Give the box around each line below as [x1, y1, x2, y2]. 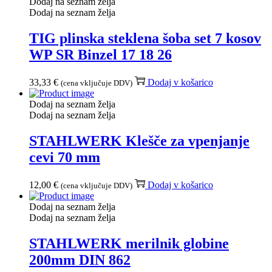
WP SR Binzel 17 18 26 [29, 46, 172, 63]
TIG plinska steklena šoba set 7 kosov [29, 30, 261, 46]
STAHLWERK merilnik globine [29, 235, 229, 251]
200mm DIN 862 [29, 251, 131, 268]
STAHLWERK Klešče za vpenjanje [29, 132, 250, 149]
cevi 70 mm [29, 149, 100, 165]
